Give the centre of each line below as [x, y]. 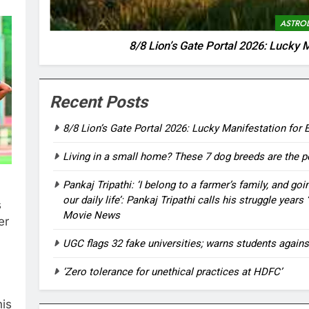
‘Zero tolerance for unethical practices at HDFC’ [173, 271]
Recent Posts [99, 102]
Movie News [92, 215]
